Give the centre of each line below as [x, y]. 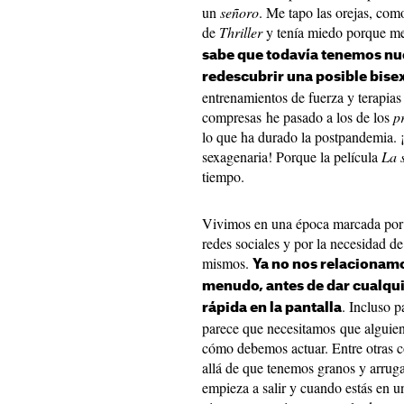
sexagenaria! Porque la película [292, 156]
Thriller [239, 32]
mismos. [227, 263]
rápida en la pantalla [272, 308]
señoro [239, 12]
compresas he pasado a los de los [298, 117]
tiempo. [223, 176]
